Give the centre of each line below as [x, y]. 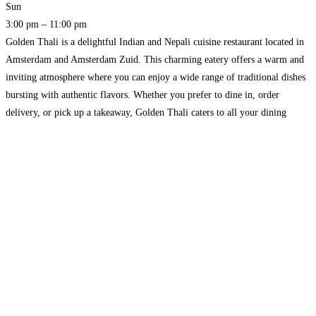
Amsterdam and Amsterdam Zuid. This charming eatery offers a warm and [155, 59]
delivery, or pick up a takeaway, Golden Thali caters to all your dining [146, 112]
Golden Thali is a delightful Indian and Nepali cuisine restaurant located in [155, 42]
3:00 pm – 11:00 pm [46, 24]
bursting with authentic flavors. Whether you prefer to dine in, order [142, 95]
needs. [19, 130]
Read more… [60, 130]
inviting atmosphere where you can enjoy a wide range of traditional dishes [156, 77]
